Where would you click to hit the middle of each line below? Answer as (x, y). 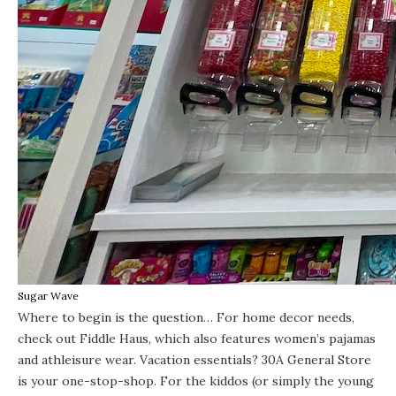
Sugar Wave (48, 295)
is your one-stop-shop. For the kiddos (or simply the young (196, 381)
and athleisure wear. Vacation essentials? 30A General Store (194, 359)
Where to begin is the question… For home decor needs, (186, 317)
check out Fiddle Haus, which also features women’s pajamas (197, 338)
